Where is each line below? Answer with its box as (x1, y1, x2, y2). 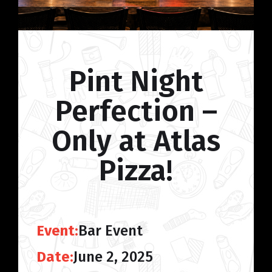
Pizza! (99, 152, 173, 188)
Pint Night (69, 63, 203, 99)
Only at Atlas (52, 123, 220, 158)
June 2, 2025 (73, 248, 153, 265)
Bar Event (78, 222, 143, 239)
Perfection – (55, 93, 217, 129)
